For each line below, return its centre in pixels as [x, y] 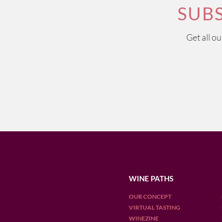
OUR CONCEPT [150, 196]
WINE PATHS [151, 178]
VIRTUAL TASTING [154, 207]
